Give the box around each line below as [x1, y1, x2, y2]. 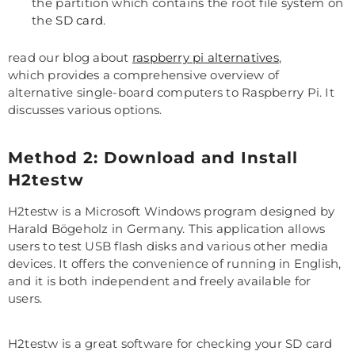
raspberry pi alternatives [132, 50, 279, 66]
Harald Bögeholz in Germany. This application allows [8, 221, 326, 237]
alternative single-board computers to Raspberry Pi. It [8, 85, 334, 101]
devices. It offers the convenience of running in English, [8, 256, 342, 272]
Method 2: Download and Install [8, 148, 298, 168]
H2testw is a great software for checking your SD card [8, 336, 333, 352]
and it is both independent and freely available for [8, 273, 311, 289]
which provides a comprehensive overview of [8, 67, 280, 83]
